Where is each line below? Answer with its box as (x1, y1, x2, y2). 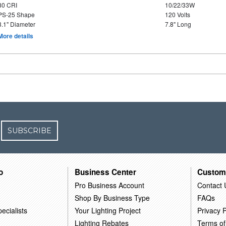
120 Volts (164, 10, 190, 19)
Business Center (75, 166, 137, 178)
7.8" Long (164, 20, 191, 28)
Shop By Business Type (75, 192, 150, 203)
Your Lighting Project (75, 205, 141, 215)
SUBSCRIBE (8, 126, 52, 135)
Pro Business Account (75, 180, 145, 190)
